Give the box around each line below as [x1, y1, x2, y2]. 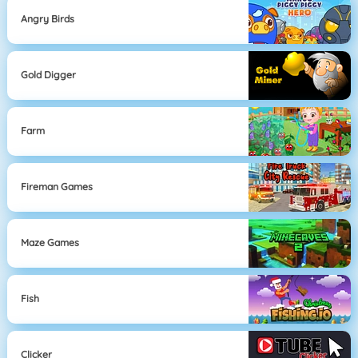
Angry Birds [21, 13, 75, 26]
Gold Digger [21, 69, 77, 82]
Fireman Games [21, 181, 93, 193]
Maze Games [21, 237, 80, 249]
